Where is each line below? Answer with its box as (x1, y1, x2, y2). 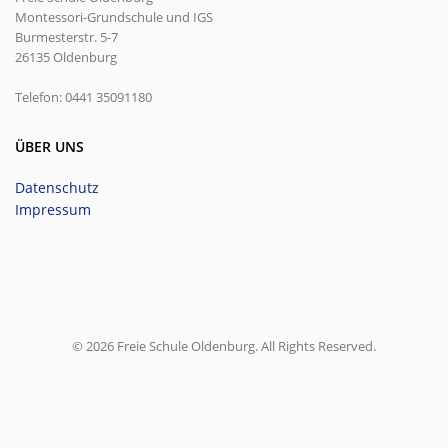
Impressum (15, 199, 91, 219)
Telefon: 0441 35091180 (15, 87, 152, 106)
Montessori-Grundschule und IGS (15, 7, 213, 26)
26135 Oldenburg (15, 47, 117, 66)
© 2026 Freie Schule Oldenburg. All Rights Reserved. (72, 336, 376, 355)
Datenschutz (15, 177, 99, 197)
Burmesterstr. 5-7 (15, 27, 118, 46)
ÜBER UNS (15, 136, 84, 156)
